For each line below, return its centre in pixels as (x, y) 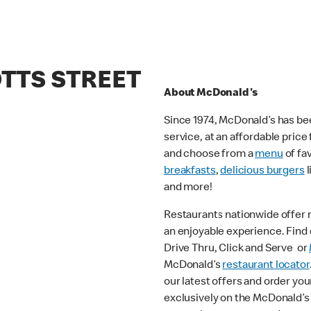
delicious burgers (262, 172)
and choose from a (210, 155)
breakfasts (190, 172)
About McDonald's (211, 94)
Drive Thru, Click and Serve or (237, 250)
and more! (189, 188)
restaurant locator (266, 266)
